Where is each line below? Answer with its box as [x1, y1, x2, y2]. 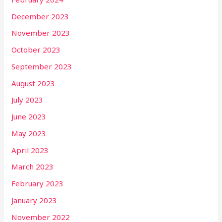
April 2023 [11, 145, 49, 155]
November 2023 [11, 28, 70, 38]
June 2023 [11, 111, 47, 122]
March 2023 [11, 162, 54, 172]
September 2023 [11, 61, 72, 71]
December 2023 [11, 11, 69, 21]
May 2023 [11, 128, 47, 138]
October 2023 [11, 45, 61, 55]
